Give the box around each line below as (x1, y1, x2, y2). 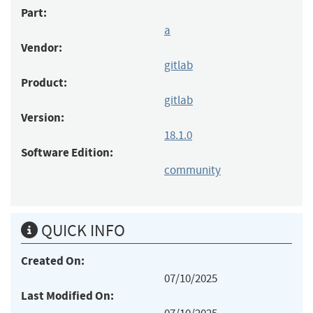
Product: (21, 74, 67, 91)
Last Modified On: (21, 287, 114, 304)
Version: (21, 109, 64, 126)
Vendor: (21, 39, 62, 56)
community (164, 162, 221, 177)
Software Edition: (21, 144, 113, 161)
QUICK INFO (38, 219, 125, 241)
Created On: (21, 252, 85, 269)
